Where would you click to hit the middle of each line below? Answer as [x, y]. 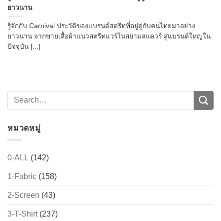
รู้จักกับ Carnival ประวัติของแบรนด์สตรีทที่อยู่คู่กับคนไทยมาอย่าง [101, 26]
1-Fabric [22, 177]
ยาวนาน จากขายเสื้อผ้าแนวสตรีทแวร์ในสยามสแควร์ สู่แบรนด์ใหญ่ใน [109, 36]
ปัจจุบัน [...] [24, 46]
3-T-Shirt [22, 214]
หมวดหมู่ [24, 128]
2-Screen [23, 195]
